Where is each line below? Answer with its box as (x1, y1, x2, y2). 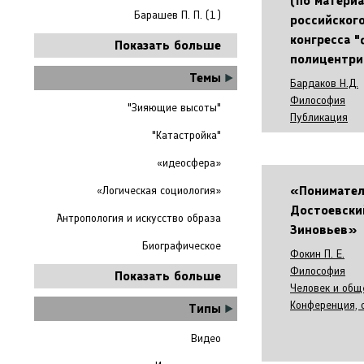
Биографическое (142, 239, 221, 253)
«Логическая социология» (97, 184, 221, 197)
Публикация (290, 110, 348, 124)
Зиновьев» (290, 222, 357, 237)
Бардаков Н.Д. (290, 76, 358, 90)
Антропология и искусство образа (56, 211, 221, 225)
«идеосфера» (157, 156, 221, 170)
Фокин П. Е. (290, 247, 344, 261)
